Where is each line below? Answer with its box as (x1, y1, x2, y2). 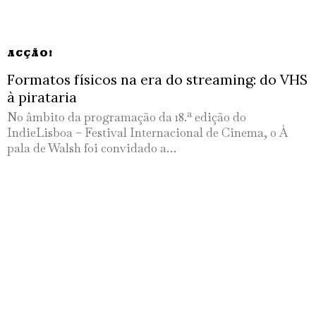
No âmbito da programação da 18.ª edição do (7, 109, 246, 126)
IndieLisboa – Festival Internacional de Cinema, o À (7, 125, 288, 141)
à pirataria (7, 88, 77, 107)
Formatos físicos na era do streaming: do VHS (7, 71, 308, 89)
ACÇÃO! (7, 48, 53, 59)
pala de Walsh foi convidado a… (7, 140, 176, 157)
